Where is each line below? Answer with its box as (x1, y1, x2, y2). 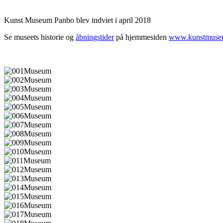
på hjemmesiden (114, 32, 169, 41)
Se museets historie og (4, 32, 76, 41)
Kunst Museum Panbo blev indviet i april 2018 (4, 15, 151, 24)
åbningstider (76, 32, 114, 41)
